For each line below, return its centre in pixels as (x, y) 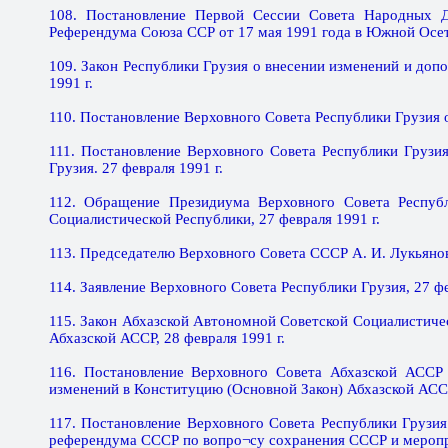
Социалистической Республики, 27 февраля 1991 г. (214, 219)
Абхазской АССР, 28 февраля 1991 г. (167, 338)
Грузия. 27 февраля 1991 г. (136, 168)
